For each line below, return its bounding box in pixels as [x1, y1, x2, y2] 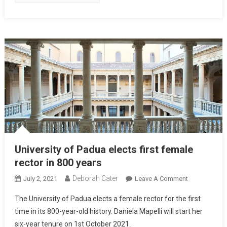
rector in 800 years [14, 156, 102, 169]
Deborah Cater [72, 174, 118, 182]
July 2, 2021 [23, 174, 57, 182]
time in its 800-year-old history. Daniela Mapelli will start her [14, 207, 203, 215]
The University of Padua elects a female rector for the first [14, 194, 201, 203]
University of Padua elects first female [14, 143, 193, 156]
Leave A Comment [134, 174, 188, 182]
